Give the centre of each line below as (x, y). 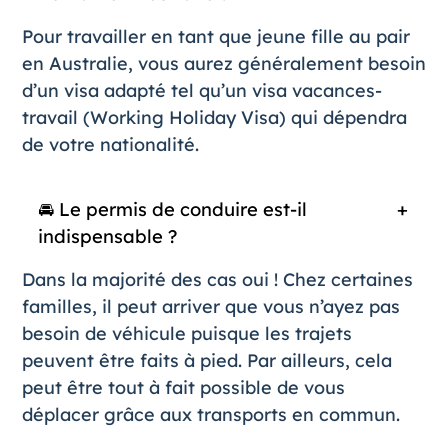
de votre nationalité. (110, 144)
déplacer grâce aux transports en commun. (210, 414)
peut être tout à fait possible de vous (183, 387)
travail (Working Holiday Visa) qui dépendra (214, 117)
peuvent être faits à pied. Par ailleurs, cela (206, 360)
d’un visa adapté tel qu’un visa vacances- (201, 90)
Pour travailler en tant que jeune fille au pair (215, 36)
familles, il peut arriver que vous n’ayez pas (210, 306)
